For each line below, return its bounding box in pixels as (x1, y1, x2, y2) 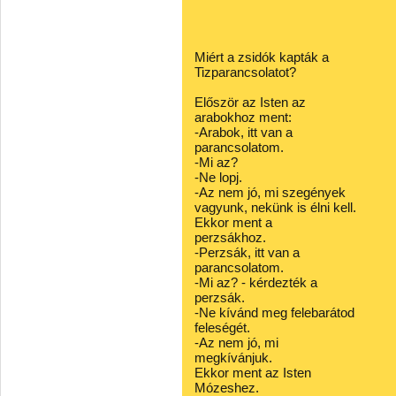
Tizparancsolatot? (194, 65, 296, 80)
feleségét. (194, 320, 250, 335)
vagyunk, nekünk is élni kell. (194, 200, 356, 215)
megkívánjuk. (194, 350, 272, 365)
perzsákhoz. (194, 230, 266, 245)
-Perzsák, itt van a (194, 245, 300, 260)
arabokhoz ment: (194, 110, 292, 125)
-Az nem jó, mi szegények (194, 185, 346, 200)
